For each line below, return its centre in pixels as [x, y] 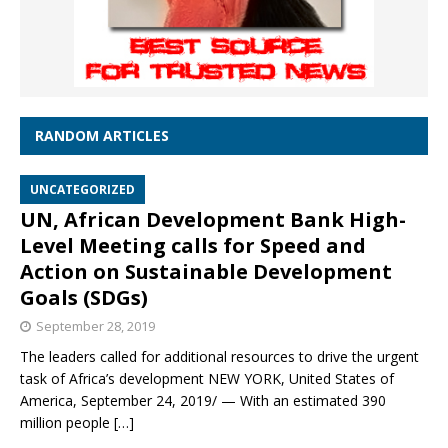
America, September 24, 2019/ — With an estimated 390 [203, 401]
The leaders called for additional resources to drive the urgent [219, 357]
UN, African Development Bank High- [213, 220]
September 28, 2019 [95, 326]
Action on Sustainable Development [206, 272]
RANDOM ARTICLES [102, 136]
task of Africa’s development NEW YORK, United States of [207, 379]
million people [67, 423]
